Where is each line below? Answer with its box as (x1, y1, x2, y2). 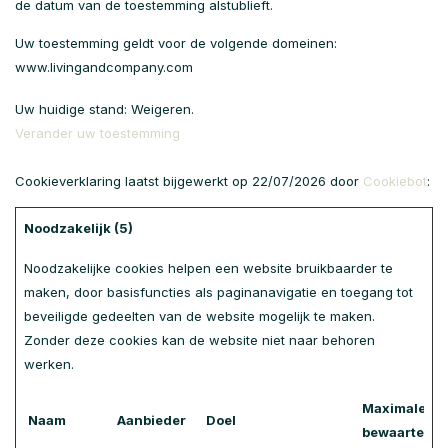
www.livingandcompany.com (15, 59, 193, 75)
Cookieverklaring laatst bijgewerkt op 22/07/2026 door (15, 173, 363, 189)
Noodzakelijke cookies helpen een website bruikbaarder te (24, 260, 393, 276)
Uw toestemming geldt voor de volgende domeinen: (15, 35, 337, 51)
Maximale (362, 400, 426, 416)
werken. (24, 356, 74, 372)
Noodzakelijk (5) (24, 220, 133, 236)
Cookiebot (363, 173, 427, 189)
